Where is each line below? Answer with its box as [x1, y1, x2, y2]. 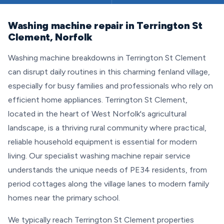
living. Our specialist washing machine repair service [8, 151, 190, 160]
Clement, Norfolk [8, 31, 93, 43]
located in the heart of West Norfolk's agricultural [8, 109, 186, 118]
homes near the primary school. [8, 193, 120, 202]
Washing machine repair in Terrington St [8, 19, 202, 31]
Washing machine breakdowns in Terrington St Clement [8, 53, 206, 62]
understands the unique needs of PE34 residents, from [8, 165, 207, 174]
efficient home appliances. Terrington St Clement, [8, 95, 187, 104]
